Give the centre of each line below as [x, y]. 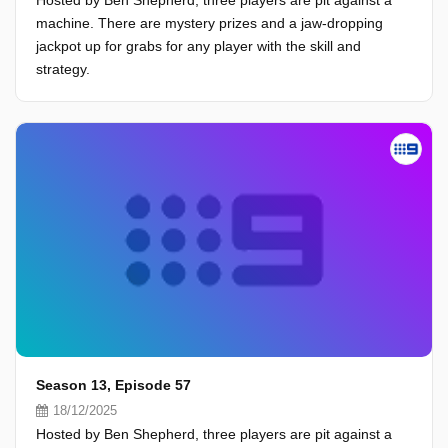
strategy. [63, 69]
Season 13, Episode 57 [113, 385]
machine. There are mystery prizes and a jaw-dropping [209, 23]
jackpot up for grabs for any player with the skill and [198, 46]
